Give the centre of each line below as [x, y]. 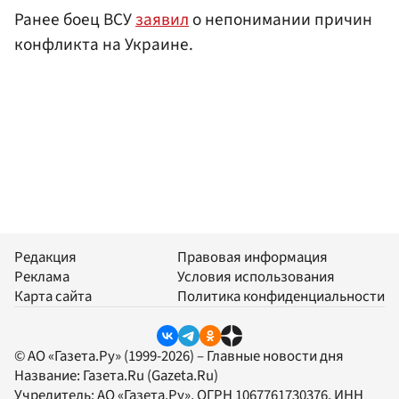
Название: [49, 375]
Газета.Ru [114, 375]
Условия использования [256, 277]
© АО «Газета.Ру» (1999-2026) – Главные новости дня [179, 356]
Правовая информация [252, 258]
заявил [162, 20]
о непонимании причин [281, 20]
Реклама [42, 277]
